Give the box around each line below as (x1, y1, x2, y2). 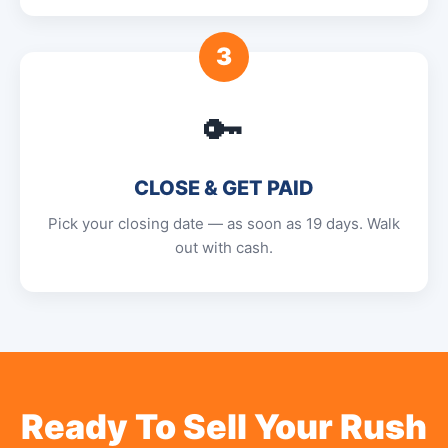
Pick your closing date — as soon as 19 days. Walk (48, 214, 400, 233)
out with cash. (175, 238, 273, 257)
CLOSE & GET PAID (134, 176, 314, 200)
